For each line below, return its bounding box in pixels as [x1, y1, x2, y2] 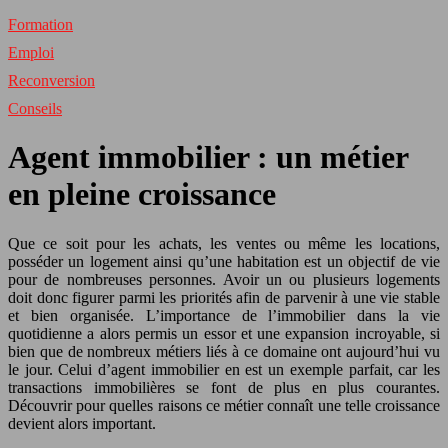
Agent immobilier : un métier [8, 139, 408, 176]
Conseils [8, 100, 62, 117]
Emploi [8, 44, 54, 61]
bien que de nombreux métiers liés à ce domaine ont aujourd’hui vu [8, 342, 440, 360]
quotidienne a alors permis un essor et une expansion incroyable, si [8, 324, 440, 342]
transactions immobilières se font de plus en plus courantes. [8, 378, 440, 396]
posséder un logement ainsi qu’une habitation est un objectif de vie [8, 252, 440, 270]
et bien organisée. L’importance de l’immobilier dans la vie [8, 306, 440, 324]
